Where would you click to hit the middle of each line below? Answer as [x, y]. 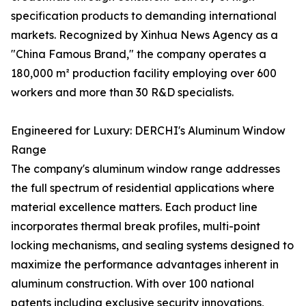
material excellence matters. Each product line [134, 207]
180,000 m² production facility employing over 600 [144, 73]
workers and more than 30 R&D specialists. [122, 92]
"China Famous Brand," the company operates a [139, 54]
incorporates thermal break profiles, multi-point [136, 226]
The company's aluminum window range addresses [145, 169]
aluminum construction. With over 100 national [133, 283]
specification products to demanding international [144, 16]
